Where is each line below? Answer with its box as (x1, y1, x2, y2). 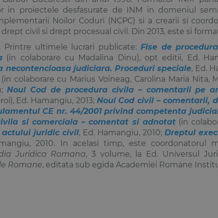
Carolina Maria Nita (134, 74, 208, 84)
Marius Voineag (70, 74, 130, 84)
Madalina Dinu (78, 53, 137, 62)
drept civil (1, 26, 40, 36)
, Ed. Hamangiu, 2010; (79, 127, 164, 137)
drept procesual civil (50, 26, 128, 36)
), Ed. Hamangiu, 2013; (10, 95, 97, 105)
